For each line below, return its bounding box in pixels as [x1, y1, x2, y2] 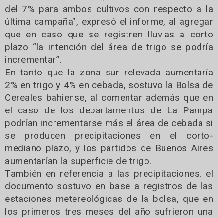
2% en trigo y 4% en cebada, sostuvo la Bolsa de [5, 79, 213, 91]
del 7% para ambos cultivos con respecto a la [5, 3, 213, 15]
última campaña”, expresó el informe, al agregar [5, 16, 213, 27]
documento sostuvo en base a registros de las [5, 180, 213, 192]
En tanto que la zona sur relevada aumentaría [5, 66, 213, 78]
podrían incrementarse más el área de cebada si [5, 117, 213, 128]
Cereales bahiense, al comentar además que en [5, 91, 213, 103]
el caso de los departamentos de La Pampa [5, 104, 213, 116]
